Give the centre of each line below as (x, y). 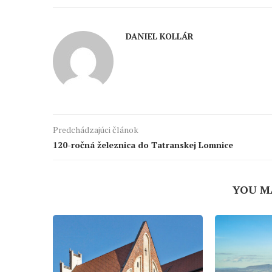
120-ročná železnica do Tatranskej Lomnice (143, 145)
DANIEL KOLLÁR (160, 36)
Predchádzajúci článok (96, 130)
